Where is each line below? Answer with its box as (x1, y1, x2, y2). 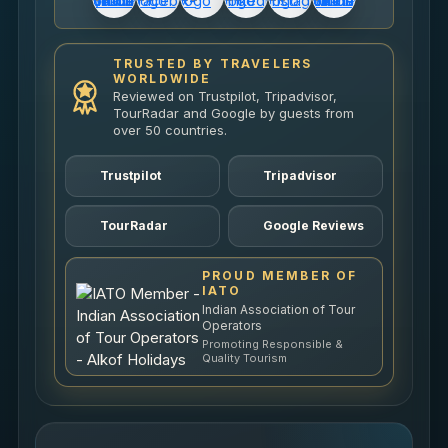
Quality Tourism (202, 350, 287, 365)
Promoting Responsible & (202, 336, 343, 351)
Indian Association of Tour (202, 301, 355, 317)
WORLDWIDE (113, 70, 212, 86)
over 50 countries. (113, 121, 227, 138)
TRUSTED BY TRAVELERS (113, 55, 313, 71)
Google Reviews (263, 218, 364, 234)
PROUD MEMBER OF (202, 267, 358, 283)
